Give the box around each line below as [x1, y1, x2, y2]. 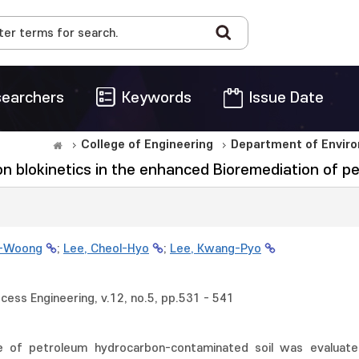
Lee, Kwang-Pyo [170, 242, 261, 256]
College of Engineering [81, 138, 213, 151]
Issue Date [249, 90, 324, 107]
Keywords [122, 90, 192, 107]
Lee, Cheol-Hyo [63, 242, 149, 256]
